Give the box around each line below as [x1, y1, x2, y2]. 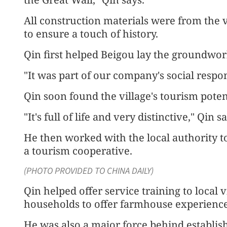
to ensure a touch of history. [24, 27, 158, 41]
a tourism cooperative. [24, 144, 132, 158]
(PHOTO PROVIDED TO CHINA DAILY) [24, 165, 154, 177]
